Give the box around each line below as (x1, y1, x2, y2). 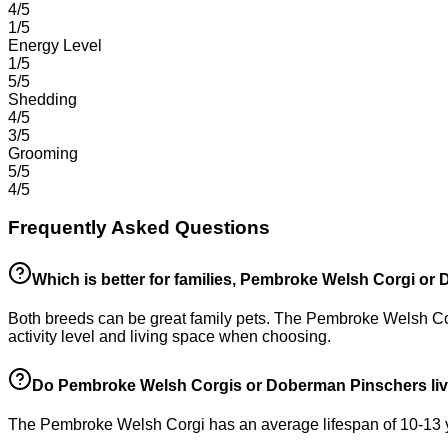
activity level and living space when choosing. (8, 327, 331, 345)
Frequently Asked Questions (8, 217, 270, 239)
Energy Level (8, 36, 102, 54)
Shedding (8, 90, 77, 108)
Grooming (8, 144, 78, 162)
